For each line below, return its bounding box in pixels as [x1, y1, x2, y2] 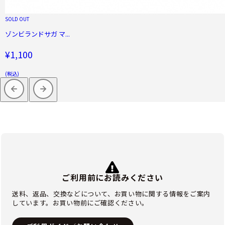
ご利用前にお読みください [62, 171, 163, 183]
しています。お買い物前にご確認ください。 [12, 197, 149, 207]
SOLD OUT [5, 15, 30, 23]
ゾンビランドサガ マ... [5, 29, 70, 39]
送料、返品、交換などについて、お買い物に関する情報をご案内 [12, 188, 210, 198]
